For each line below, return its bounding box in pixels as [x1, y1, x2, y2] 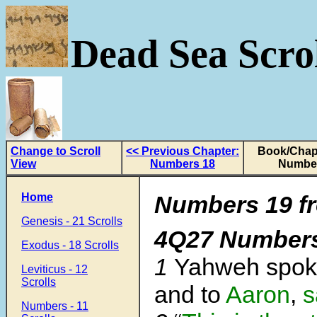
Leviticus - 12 [21, 263, 88, 275]
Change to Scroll [11, 145, 100, 157]
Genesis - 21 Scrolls [21, 215, 122, 227]
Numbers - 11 [21, 300, 88, 312]
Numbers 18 [150, 158, 215, 170]
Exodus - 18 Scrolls [21, 239, 119, 251]
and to [154, 281, 226, 309]
